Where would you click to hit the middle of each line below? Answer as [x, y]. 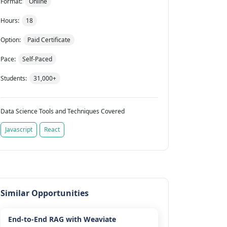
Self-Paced [37, 59]
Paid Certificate [49, 40]
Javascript [18, 130]
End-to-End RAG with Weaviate [62, 219]
